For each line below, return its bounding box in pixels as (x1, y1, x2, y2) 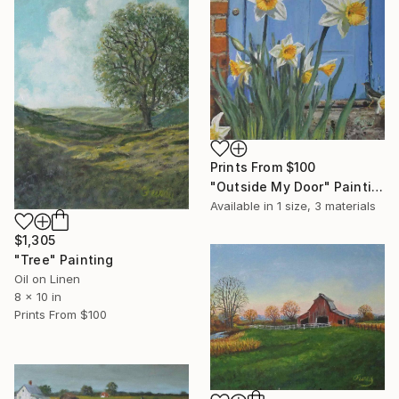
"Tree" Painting (14, 251, 114, 267)
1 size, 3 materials (277, 198, 376, 213)
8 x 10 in (14, 289, 61, 304)
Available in (210, 198, 277, 213)
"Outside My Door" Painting (370, 178, 383, 194)
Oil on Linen (14, 271, 80, 286)
